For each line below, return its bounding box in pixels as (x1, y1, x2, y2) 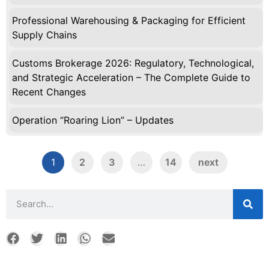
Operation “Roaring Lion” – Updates (12, 113, 174, 126)
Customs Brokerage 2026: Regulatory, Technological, (12, 56, 254, 69)
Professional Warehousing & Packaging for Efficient (12, 14, 246, 26)
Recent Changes (12, 85, 86, 98)
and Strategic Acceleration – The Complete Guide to (12, 71, 250, 83)
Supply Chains (12, 28, 77, 41)
